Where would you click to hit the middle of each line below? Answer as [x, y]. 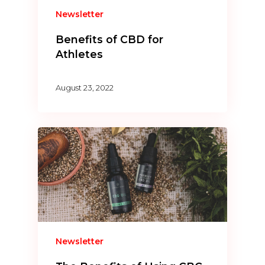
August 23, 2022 [85, 88]
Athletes [80, 54]
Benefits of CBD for [110, 39]
